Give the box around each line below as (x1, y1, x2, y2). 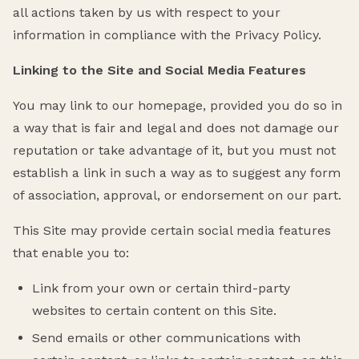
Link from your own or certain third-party (32, 280, 290, 296)
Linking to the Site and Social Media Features (13, 62, 306, 78)
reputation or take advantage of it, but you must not (13, 142, 336, 158)
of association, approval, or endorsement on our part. (13, 187, 341, 203)
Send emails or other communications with (32, 330, 301, 346)
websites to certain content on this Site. (32, 302, 276, 318)
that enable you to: (13, 244, 129, 260)
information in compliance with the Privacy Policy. (13, 26, 321, 42)
